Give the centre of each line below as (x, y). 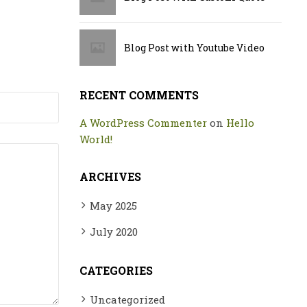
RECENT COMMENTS (139, 95)
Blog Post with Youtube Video (194, 48)
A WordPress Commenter (143, 123)
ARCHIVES (110, 176)
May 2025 (113, 206)
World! (96, 139)
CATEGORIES (116, 270)
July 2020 (114, 232)
